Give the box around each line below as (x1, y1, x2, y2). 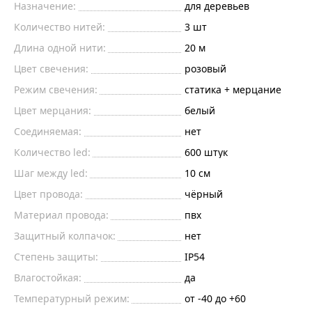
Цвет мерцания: (14, 104, 91, 118)
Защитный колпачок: (14, 229, 116, 243)
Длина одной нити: (14, 41, 106, 55)
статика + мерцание (184, 83, 281, 97)
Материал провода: (14, 208, 109, 222)
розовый (184, 62, 226, 76)
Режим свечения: (14, 83, 97, 97)
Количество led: (14, 146, 91, 159)
